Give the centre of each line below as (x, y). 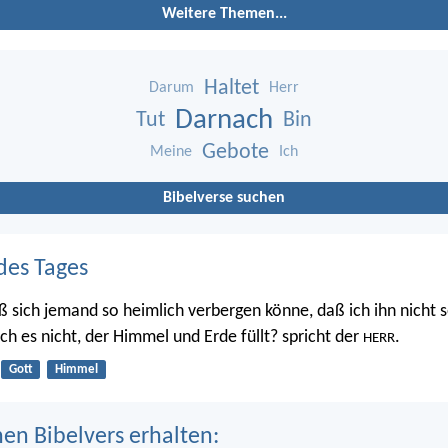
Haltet (231, 89)
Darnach (224, 121)
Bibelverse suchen (224, 198)
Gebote (235, 153)
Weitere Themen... (224, 14)
